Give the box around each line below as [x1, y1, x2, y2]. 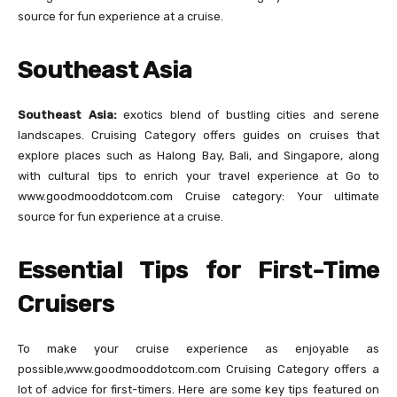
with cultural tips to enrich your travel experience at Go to [18, 168, 379, 183]
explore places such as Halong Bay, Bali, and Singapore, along [18, 148, 379, 162]
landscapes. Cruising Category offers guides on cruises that [18, 128, 379, 142]
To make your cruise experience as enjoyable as [18, 341, 379, 355]
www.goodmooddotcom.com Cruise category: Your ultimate [18, 189, 379, 203]
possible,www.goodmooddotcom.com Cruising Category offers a [18, 362, 379, 376]
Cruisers [18, 289, 114, 318]
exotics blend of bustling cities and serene [123, 107, 379, 121]
